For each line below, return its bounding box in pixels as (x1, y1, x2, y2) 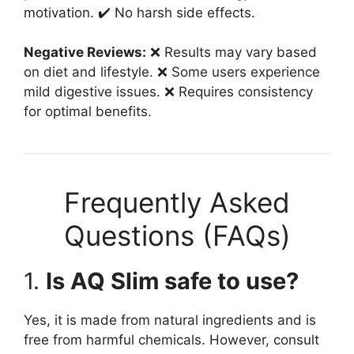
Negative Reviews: (24, 44, 146, 61)
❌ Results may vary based (146, 44, 317, 61)
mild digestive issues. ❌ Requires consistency (24, 84, 313, 100)
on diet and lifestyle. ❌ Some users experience (24, 64, 320, 81)
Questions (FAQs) (63, 219, 291, 253)
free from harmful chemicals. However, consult (24, 332, 319, 348)
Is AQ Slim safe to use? (46, 267, 299, 296)
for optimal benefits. (24, 104, 152, 120)
